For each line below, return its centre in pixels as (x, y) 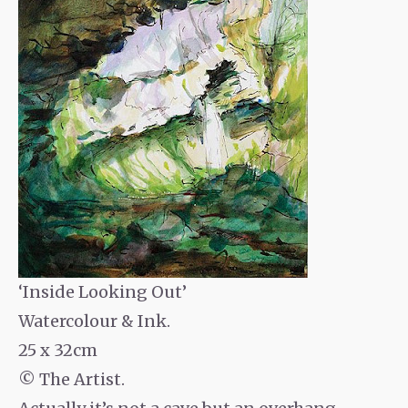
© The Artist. (71, 379)
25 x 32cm (58, 350)
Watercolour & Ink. (94, 321)
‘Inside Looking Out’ (102, 291)
